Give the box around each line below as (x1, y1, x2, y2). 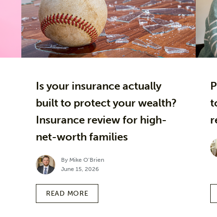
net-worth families (36, 130, 128, 143)
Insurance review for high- (36, 113, 167, 126)
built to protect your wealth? (36, 96, 177, 109)
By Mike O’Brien (61, 156, 104, 163)
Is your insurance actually (36, 79, 161, 93)
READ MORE (46, 189, 89, 198)
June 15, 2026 (61, 165, 99, 172)
